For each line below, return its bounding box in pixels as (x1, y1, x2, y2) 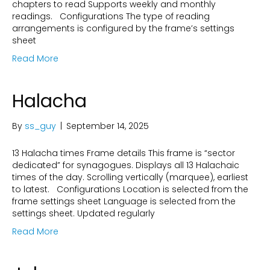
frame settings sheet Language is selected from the (12, 195, 236, 207)
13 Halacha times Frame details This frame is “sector (12, 147, 235, 159)
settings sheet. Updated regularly (12, 207, 155, 219)
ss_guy (25, 120, 56, 132)
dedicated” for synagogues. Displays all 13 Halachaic (12, 159, 239, 171)
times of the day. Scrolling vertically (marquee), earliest (12, 171, 248, 183)
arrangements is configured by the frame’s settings (12, 22, 234, 34)
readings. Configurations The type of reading (12, 10, 210, 22)
